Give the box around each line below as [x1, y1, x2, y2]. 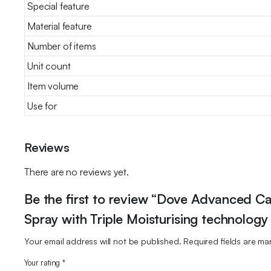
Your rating [24, 257, 63, 267]
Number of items [27, 39, 96, 52]
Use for [27, 99, 57, 112]
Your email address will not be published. [24, 235, 181, 246]
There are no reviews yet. [24, 165, 129, 178]
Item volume [27, 79, 79, 92]
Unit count [27, 59, 71, 72]
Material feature [27, 19, 92, 32]
